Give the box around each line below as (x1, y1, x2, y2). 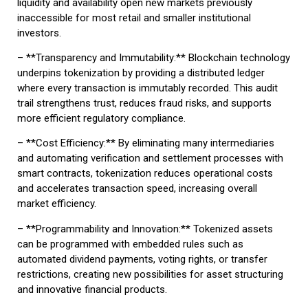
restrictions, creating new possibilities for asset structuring (17, 267, 283, 280)
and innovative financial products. (17, 283, 167, 296)
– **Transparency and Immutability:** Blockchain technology (17, 51, 290, 64)
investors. (17, 26, 61, 39)
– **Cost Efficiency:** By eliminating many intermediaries (17, 137, 274, 150)
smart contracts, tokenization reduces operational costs (17, 167, 273, 180)
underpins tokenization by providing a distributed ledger (17, 66, 265, 79)
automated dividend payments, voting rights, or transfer (17, 252, 267, 265)
